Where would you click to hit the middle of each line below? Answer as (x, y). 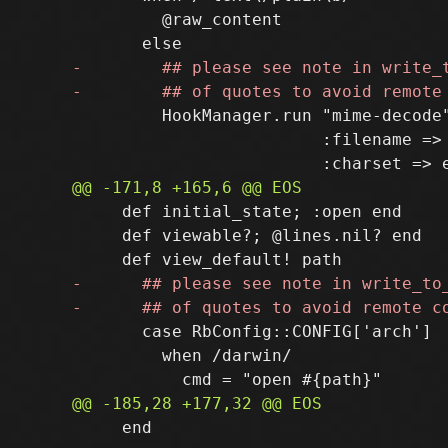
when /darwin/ (182, 355)
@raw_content (177, 19)
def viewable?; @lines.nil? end (247, 235)
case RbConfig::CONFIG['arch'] (252, 331)
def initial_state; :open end (237, 211)
